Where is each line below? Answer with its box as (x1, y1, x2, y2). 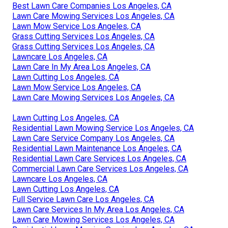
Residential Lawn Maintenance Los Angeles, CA (12, 143, 182, 153)
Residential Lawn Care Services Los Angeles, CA (12, 153, 186, 163)
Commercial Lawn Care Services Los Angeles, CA (12, 163, 188, 174)
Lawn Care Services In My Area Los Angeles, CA (12, 204, 184, 214)
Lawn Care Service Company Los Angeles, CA (12, 133, 175, 143)
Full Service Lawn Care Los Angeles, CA (12, 194, 154, 204)
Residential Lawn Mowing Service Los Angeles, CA (12, 123, 194, 133)
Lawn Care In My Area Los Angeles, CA (12, 62, 151, 72)
